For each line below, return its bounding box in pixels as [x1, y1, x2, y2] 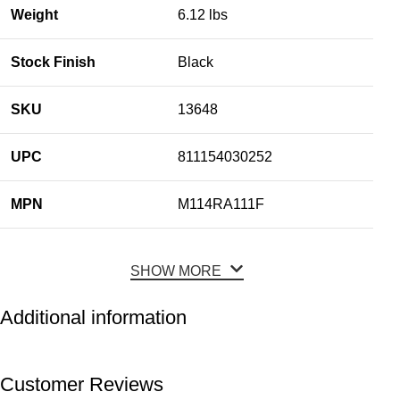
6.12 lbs [178, 6, 229, 22]
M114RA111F [178, 196, 265, 212]
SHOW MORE [129, 262, 225, 279]
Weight [11, 6, 59, 22]
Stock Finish [11, 54, 96, 70]
